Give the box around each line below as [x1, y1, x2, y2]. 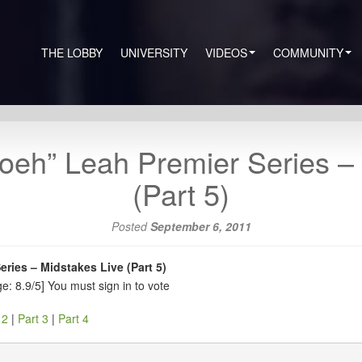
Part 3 [18, 310, 48, 326]
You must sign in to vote [48, 277, 170, 293]
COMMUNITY [273, 44, 343, 61]
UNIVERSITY [120, 44, 187, 61]
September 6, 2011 [149, 218, 251, 234]
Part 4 [58, 310, 89, 326]
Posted [111, 218, 150, 234]
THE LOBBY [41, 44, 103, 61]
